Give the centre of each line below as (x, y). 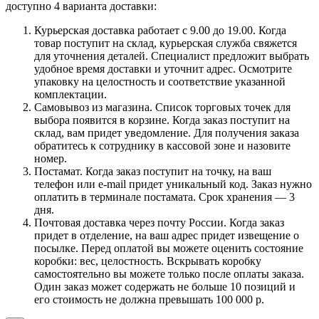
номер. (51, 158)
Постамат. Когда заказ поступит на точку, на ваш (153, 171)
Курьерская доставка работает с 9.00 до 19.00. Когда (160, 30)
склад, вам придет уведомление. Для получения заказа (167, 132)
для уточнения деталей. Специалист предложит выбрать (172, 56)
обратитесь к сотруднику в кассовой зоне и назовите (162, 145)
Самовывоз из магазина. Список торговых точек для (162, 107)
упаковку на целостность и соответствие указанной (160, 81)
